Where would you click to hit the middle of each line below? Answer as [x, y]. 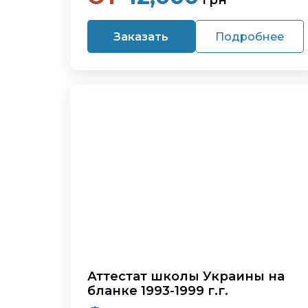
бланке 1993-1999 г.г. [158, 291]
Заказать [141, 36]
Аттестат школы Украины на [186, 276]
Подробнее [249, 36]
